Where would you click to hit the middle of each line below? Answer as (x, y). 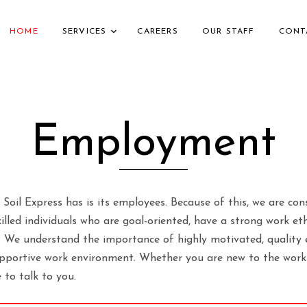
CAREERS (158, 32)
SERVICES (84, 32)
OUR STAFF (228, 32)
